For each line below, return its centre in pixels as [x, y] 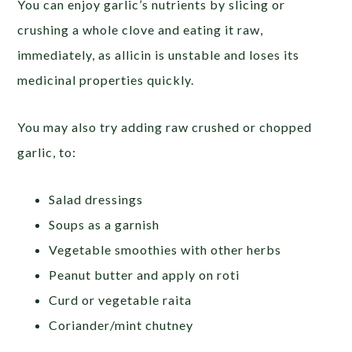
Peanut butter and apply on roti [145, 274]
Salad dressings [96, 199]
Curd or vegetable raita [121, 299]
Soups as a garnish [104, 224]
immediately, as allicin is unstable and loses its [159, 54]
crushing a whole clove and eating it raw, [141, 29]
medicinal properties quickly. [106, 79]
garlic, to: [47, 152]
